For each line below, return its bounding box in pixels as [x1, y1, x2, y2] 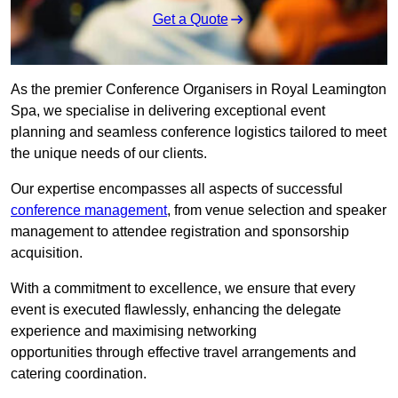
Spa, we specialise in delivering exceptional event [11, 103, 325, 119]
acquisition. [11, 245, 83, 261]
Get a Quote [152, 12, 228, 28]
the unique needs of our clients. [11, 146, 207, 162]
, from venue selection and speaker [167, 203, 386, 219]
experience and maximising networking [11, 323, 257, 339]
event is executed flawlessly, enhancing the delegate [11, 302, 341, 318]
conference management [11, 203, 167, 219]
